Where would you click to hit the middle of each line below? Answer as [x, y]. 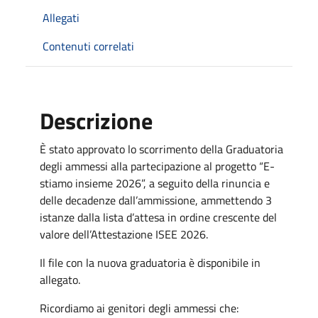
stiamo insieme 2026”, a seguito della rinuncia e [155, 183]
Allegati [61, 17]
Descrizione [96, 120]
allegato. [60, 279]
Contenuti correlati [88, 46]
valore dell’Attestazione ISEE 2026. [124, 234]
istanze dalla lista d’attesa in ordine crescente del [158, 217]
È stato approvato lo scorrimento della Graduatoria [161, 149]
